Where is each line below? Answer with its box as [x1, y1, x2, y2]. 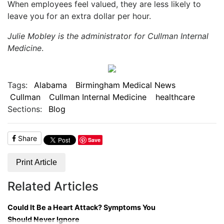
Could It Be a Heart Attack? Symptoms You [7, 202, 155, 211]
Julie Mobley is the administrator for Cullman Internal [7, 30, 208, 41]
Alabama [33, 79, 67, 90]
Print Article [16, 157, 57, 166]
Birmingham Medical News [75, 79, 176, 90]
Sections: [7, 103, 42, 114]
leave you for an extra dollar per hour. [7, 10, 151, 21]
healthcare [155, 91, 195, 102]
